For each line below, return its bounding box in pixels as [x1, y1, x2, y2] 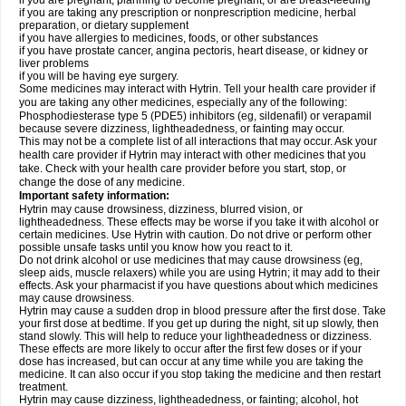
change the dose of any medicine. [19, 176, 185, 188]
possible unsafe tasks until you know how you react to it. [19, 241, 293, 254]
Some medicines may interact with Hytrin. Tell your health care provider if [19, 82, 375, 95]
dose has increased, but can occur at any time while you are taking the [19, 355, 363, 368]
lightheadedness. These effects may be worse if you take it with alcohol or [19, 216, 379, 228]
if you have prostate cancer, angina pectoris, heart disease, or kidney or [19, 44, 368, 57]
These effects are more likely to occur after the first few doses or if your [19, 343, 362, 355]
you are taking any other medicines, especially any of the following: [19, 96, 347, 109]
